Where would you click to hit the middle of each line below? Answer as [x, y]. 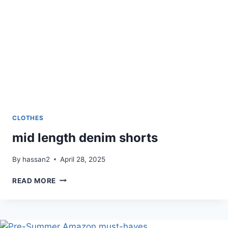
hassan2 [36, 159]
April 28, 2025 [83, 159]
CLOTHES [28, 118]
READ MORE [34, 180]
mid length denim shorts [85, 137]
